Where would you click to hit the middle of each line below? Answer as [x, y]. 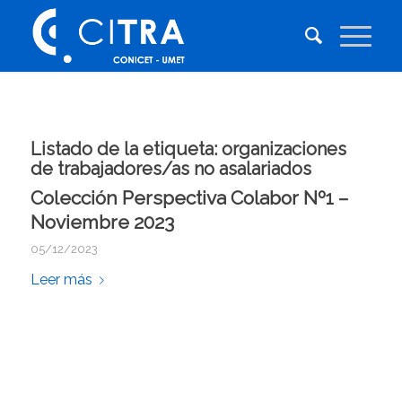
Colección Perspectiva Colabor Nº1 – [189, 198]
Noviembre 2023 [102, 222]
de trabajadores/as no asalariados [170, 169]
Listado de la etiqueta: [126, 149]
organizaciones [284, 149]
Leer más [61, 280]
